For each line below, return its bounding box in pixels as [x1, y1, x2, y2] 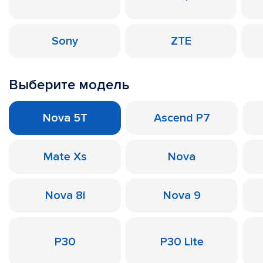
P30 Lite [160, 235, 204, 249]
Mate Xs [43, 150, 87, 164]
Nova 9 [163, 188, 201, 203]
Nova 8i [45, 188, 85, 203]
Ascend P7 [153, 111, 210, 125]
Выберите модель [9, 76, 129, 93]
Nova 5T [42, 111, 87, 125]
